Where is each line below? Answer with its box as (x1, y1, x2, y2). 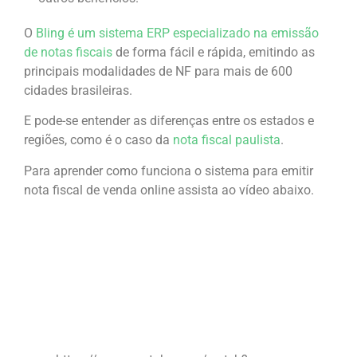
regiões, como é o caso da (24, 132, 173, 148)
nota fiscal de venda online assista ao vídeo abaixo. (24, 182, 314, 198)
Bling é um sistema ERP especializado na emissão (36, 25, 319, 41)
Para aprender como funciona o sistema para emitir (24, 163, 313, 178)
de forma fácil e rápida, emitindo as (112, 45, 315, 61)
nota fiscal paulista (173, 132, 280, 148)
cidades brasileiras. (24, 83, 135, 99)
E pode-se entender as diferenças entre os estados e (24, 113, 314, 129)
